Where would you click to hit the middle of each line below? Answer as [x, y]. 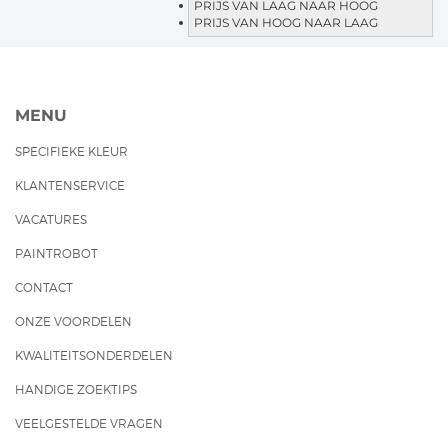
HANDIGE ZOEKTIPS [76, 389]
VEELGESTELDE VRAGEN [89, 423]
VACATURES [51, 219]
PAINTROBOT [56, 253]
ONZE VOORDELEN [73, 321]
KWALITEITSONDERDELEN [94, 355]
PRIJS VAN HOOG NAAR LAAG [286, 22]
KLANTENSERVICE [70, 185]
